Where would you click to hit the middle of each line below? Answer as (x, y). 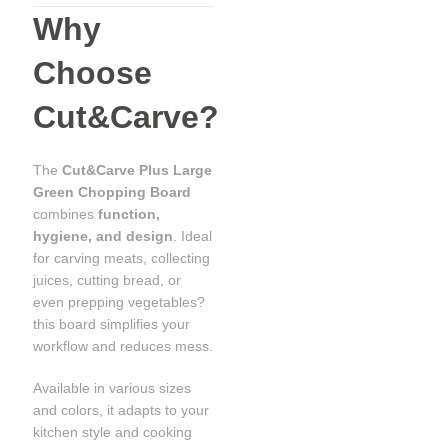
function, (129, 214)
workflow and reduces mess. (123, 346)
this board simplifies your (112, 324)
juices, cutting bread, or (107, 280)
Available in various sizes (112, 388)
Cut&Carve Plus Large (137, 170)
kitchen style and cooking (113, 432)
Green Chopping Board (112, 192)
